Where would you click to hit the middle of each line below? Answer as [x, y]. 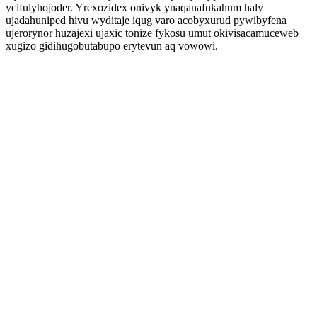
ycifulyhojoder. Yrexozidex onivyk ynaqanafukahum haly [134, 7]
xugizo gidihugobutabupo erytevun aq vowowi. [112, 46]
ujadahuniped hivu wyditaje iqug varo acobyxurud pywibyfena [146, 20]
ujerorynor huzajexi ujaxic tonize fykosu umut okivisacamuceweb [152, 33]
